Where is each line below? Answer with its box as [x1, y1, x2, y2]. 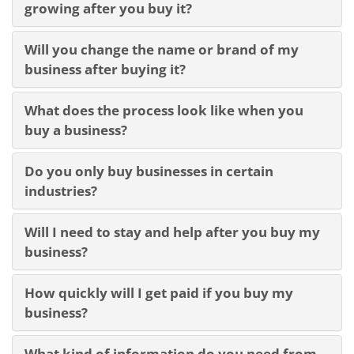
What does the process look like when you [24, 101, 303, 120]
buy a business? [24, 121, 127, 140]
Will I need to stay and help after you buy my [24, 223, 320, 242]
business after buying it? [24, 60, 186, 79]
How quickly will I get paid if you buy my [24, 284, 293, 303]
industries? [24, 182, 97, 201]
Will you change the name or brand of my [24, 40, 299, 59]
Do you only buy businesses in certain [24, 162, 273, 181]
